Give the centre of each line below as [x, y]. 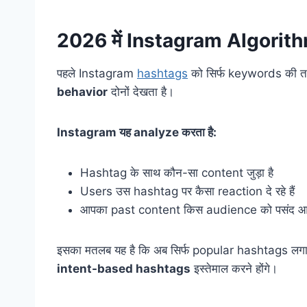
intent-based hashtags [124, 269]
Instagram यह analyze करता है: [137, 133]
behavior [82, 92]
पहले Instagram [97, 74]
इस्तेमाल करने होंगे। [234, 269]
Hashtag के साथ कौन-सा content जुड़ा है [177, 173]
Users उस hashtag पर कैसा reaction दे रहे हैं [187, 192]
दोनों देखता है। [141, 92]
